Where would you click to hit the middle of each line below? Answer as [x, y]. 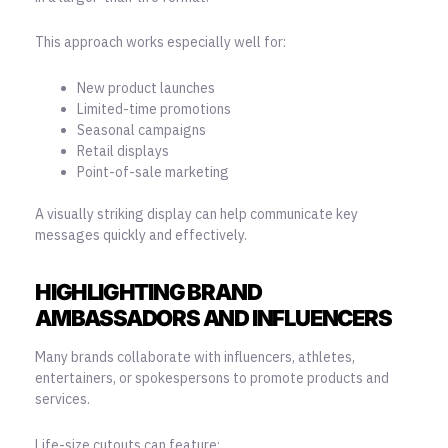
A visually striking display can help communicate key [196, 213]
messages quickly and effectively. [141, 234]
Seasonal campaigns [141, 129]
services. [62, 399]
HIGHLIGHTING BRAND [148, 291]
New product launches [146, 87]
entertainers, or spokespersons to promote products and [212, 378]
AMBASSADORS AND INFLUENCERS [213, 317]
